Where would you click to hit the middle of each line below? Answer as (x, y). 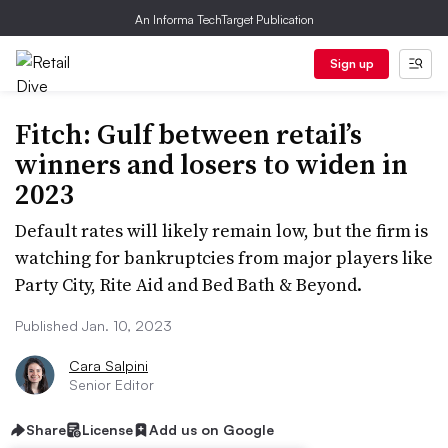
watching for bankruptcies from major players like (224, 257)
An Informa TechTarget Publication (224, 19)
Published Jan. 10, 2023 (93, 325)
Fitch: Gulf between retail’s (188, 134)
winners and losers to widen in (211, 164)
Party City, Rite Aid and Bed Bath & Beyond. (188, 284)
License (107, 429)
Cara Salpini (108, 365)
